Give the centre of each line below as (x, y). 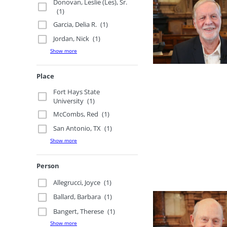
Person (48, 165)
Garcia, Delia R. (75, 24)
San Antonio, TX (77, 128)
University (69, 101)
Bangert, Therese (79, 211)
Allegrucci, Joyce (77, 182)
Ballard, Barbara (77, 197)
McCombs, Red (76, 114)
